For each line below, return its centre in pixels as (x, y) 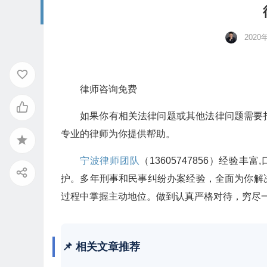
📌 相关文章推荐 (101, 247)
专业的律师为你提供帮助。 (118, 134)
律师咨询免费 (108, 89)
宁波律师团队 (110, 161)
